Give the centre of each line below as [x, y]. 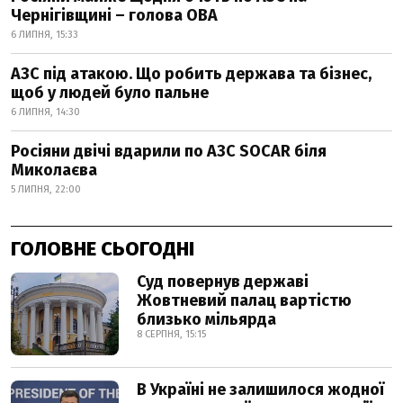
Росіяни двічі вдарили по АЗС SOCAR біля [169, 151]
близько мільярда [206, 319]
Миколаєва [54, 170]
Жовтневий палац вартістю [244, 300]
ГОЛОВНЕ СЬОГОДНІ [103, 248]
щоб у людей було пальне [110, 92]
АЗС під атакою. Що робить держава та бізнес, [191, 73]
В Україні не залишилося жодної [260, 389]
